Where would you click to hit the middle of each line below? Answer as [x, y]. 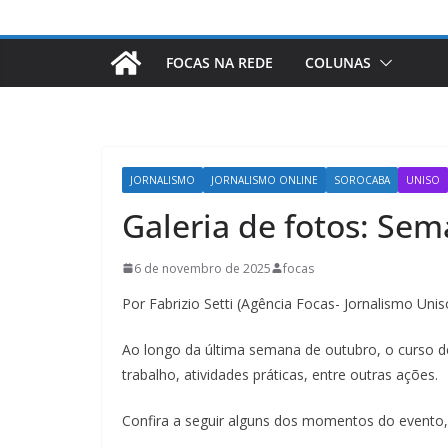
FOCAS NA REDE [219, 62]
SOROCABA [362, 179]
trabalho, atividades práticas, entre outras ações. [280, 374]
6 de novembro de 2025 [202, 268]
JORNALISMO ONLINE [264, 179]
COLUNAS [338, 62]
